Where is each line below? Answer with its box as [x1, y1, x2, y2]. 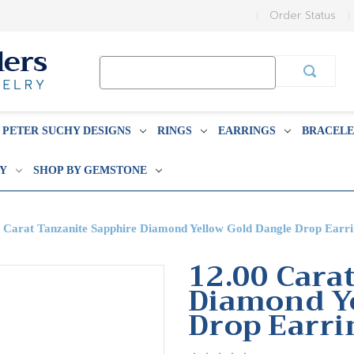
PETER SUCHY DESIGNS [2, 125, 131, 137]
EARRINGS [217, 125, 276, 137]
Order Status [269, 8, 337, 23]
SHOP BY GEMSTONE [32, 164, 147, 176]
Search [100, 58, 137, 71]
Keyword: [100, 74, 146, 88]
